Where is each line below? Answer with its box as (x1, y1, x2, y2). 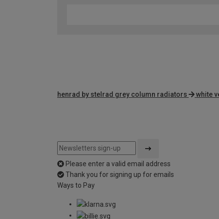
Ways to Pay (57, 181, 95, 190)
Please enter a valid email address (66, 160, 171, 168)
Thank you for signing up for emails (66, 171, 174, 179)
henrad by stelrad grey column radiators (57, 90, 187, 99)
